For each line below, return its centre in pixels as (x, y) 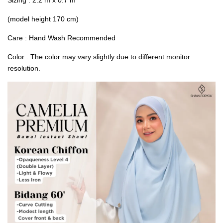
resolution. (24, 68)
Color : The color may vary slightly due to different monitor (99, 56)
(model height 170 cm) (43, 19)
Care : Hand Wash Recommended (61, 38)
